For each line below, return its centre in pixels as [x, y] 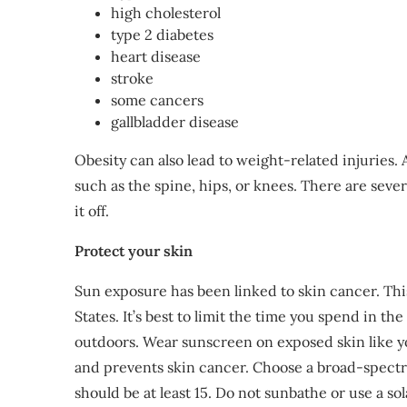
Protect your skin [134, 251]
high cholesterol [166, 13]
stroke [132, 79]
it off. [92, 211]
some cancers [157, 100]
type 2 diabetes [162, 35]
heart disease [156, 57]
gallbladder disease [175, 122]
